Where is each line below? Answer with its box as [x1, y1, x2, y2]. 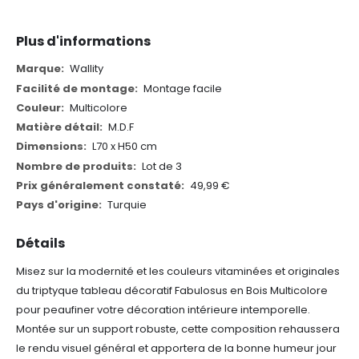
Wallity [69, 61, 103, 77]
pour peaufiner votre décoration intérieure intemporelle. [16, 302, 310, 318]
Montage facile [143, 80, 222, 96]
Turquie [107, 197, 147, 213]
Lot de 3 [141, 158, 182, 174]
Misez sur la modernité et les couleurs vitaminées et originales [16, 264, 340, 280]
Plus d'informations [16, 32, 151, 51]
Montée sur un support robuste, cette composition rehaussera [16, 321, 340, 337]
